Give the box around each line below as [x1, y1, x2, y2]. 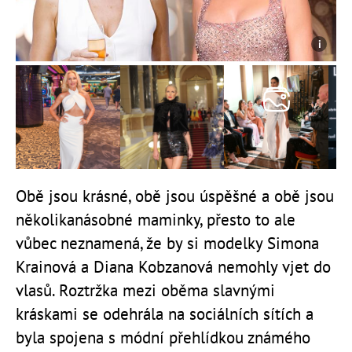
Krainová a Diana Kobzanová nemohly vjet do [16, 256, 331, 278]
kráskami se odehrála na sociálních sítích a [16, 303, 313, 325]
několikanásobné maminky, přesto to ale [16, 209, 295, 231]
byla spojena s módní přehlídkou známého [16, 327, 310, 349]
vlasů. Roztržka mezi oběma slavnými [16, 280, 275, 302]
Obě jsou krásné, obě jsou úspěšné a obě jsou [16, 185, 334, 207]
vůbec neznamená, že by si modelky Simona [16, 233, 319, 255]
